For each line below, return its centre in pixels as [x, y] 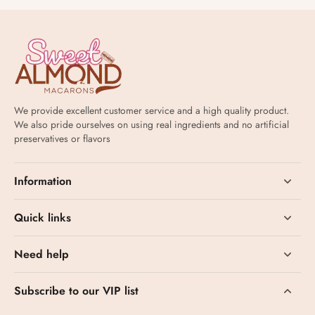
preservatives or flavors [62, 139]
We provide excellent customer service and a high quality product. [152, 110]
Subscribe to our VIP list [76, 291]
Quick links [43, 218]
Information [43, 181]
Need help [41, 254]
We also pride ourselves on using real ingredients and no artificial [152, 124]
